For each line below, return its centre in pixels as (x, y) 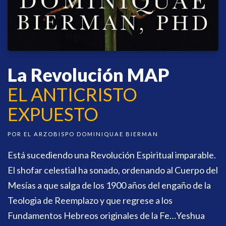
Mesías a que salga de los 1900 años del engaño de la (109, 185)
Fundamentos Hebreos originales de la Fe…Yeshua (106, 215)
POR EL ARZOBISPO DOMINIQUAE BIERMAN (83, 134)
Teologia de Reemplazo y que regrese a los (90, 200)
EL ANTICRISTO (72, 94)
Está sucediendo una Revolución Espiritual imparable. (112, 155)
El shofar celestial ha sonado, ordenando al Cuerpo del (113, 170)
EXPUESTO (53, 114)
